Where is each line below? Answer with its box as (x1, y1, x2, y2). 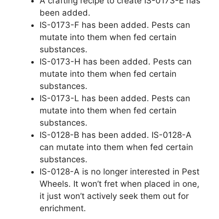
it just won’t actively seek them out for (40, 191, 189, 201)
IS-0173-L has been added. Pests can (40, 93, 190, 103)
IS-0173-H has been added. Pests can (40, 56, 192, 66)
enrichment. (40, 203, 86, 213)
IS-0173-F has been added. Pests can (40, 20, 190, 30)
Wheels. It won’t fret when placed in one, (40, 178, 199, 189)
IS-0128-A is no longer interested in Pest (40, 166, 199, 176)
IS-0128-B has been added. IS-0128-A (40, 130, 192, 140)
